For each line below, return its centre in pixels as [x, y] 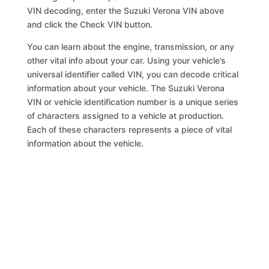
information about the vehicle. [86, 143]
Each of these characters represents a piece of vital [130, 129]
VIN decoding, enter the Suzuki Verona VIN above [126, 11]
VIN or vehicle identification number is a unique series [133, 102]
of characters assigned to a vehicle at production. [126, 116]
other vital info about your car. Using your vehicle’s [127, 60]
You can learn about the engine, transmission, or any [131, 47]
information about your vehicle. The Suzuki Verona [126, 88]
